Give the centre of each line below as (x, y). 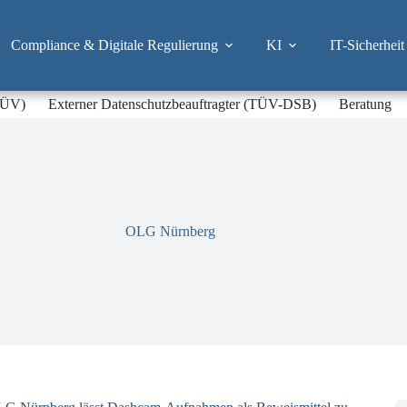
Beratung (366, 104)
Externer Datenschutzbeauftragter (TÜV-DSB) (183, 104)
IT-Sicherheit (367, 45)
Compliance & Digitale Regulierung (114, 45)
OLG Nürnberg (170, 231)
